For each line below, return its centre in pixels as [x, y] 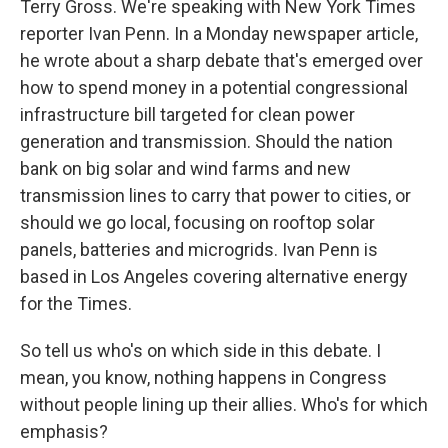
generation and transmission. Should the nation [206, 141]
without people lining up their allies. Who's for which [224, 404]
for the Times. [76, 303]
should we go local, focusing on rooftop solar [197, 222]
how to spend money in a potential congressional [214, 87]
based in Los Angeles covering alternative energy [214, 276]
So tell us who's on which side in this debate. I [200, 350]
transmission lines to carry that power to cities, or [215, 195]
